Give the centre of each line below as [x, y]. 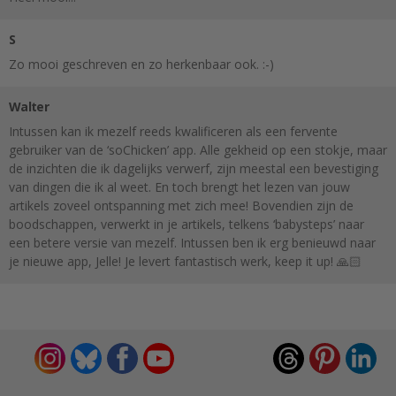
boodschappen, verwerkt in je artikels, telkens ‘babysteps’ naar [187, 224]
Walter [29, 106]
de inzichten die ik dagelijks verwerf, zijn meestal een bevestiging [194, 168]
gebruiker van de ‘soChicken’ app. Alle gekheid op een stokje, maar [198, 149]
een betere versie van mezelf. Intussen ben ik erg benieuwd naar [192, 242]
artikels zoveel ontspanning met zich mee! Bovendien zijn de [181, 205]
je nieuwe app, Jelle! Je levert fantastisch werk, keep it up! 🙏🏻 [185, 261]
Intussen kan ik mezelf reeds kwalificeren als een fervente [173, 131]
